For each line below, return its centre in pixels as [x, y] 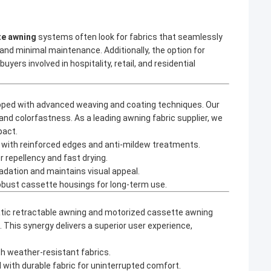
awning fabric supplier [165, 118]
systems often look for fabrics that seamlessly [129, 37]
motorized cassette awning [159, 212]
